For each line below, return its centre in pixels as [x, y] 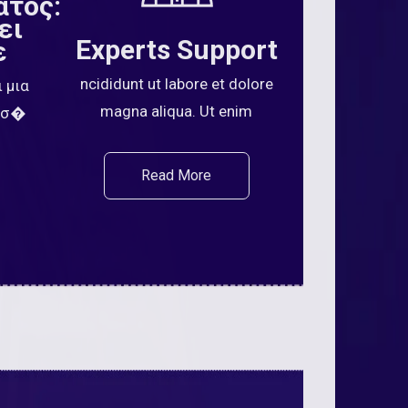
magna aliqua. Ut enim [177, 111]
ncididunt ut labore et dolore [176, 84]
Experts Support [176, 50]
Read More [177, 175]
